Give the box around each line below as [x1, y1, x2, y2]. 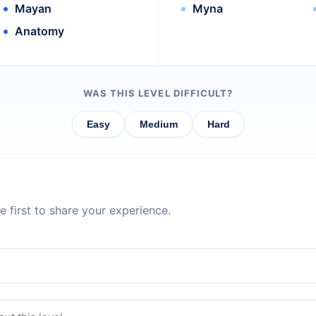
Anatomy [14, 24, 64, 39]
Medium [139, 119, 178, 130]
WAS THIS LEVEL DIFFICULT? [83, 87, 233, 99]
